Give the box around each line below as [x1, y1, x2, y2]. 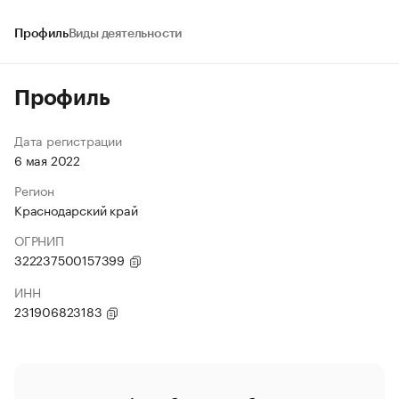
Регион [14, 180, 54, 199]
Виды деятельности [68, 28, 183, 40]
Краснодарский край [14, 199, 138, 219]
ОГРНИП [14, 230, 64, 249]
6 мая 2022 [14, 150, 80, 169]
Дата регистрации [14, 130, 122, 150]
